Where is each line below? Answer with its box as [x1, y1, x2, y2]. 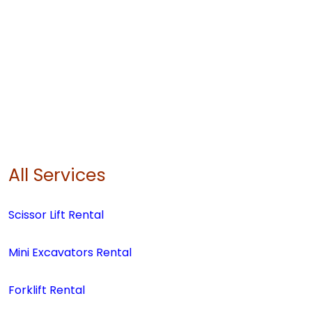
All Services [8, 163, 106, 187]
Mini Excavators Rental [8, 244, 132, 260]
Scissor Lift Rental [8, 207, 104, 223]
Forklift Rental [8, 282, 85, 298]
